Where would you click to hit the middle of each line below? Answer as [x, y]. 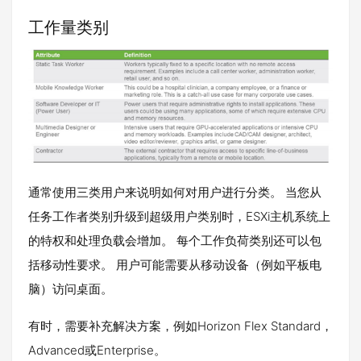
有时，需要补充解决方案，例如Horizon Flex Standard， [180, 326]
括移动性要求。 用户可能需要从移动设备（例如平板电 [175, 264]
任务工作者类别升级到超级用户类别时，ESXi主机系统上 [179, 216]
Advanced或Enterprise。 [97, 350]
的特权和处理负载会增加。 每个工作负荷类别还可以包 [175, 240]
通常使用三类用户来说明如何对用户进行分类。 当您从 [175, 192]
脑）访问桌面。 [71, 288]
